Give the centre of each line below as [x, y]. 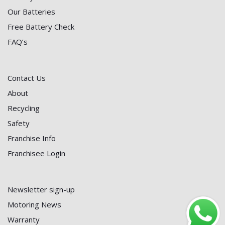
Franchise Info [32, 138]
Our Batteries [31, 11]
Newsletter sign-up [41, 189]
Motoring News [34, 204]
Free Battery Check [41, 26]
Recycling [24, 108]
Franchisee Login [36, 153]
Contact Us [27, 78]
